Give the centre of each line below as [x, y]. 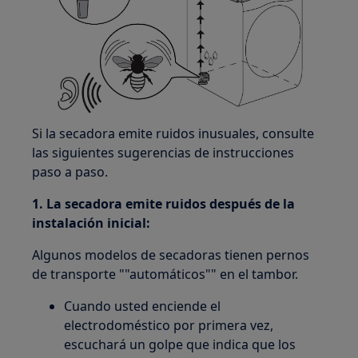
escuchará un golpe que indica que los [180, 344]
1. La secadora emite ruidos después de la [164, 203]
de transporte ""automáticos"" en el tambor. [165, 274]
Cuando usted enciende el [143, 306]
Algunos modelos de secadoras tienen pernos [171, 255]
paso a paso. [70, 171]
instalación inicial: [91, 223]
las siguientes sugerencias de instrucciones [163, 152]
